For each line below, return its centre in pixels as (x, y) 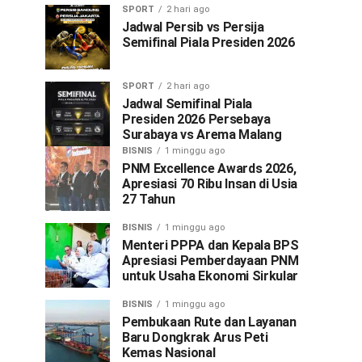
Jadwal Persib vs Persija (193, 27)
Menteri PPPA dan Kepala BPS (210, 245)
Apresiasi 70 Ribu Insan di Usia (210, 184)
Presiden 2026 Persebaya (196, 119)
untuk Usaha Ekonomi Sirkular (210, 276)
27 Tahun (149, 199)
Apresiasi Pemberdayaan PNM (210, 261)
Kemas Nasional (169, 353)
